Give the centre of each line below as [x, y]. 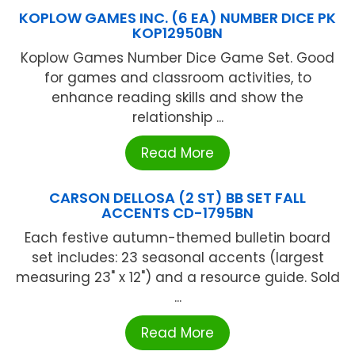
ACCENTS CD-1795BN [177, 213]
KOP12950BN [177, 33]
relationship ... [177, 118]
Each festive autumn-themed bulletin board [177, 238]
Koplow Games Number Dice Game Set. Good [177, 58]
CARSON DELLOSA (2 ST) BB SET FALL [177, 198]
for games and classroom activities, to [177, 78]
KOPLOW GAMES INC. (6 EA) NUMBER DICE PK [177, 18]
